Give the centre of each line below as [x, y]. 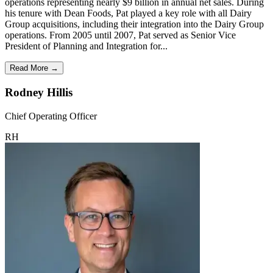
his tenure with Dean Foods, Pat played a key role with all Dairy [128, 13]
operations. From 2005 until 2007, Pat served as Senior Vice [120, 35]
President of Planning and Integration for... [86, 46]
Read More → [34, 68]
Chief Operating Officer [51, 116]
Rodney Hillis [39, 93]
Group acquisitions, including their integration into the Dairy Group [134, 24]
